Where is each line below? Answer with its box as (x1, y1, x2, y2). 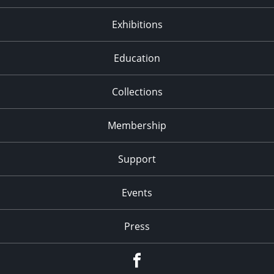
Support (118, 152, 156, 166)
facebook (144, 252, 179, 262)
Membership (108, 118, 166, 132)
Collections (111, 84, 163, 98)
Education (114, 51, 160, 65)
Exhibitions (111, 17, 163, 31)
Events (122, 185, 152, 199)
